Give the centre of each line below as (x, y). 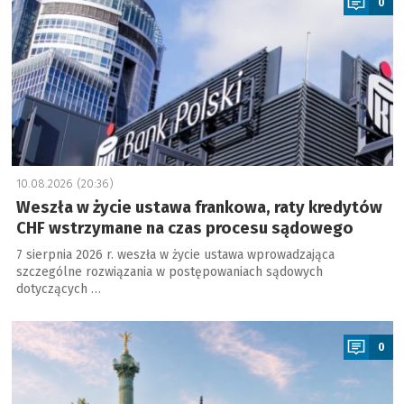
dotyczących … (58, 289)
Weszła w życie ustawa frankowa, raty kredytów (199, 207)
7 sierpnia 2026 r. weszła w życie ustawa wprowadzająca (175, 255)
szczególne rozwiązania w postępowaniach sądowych (169, 272)
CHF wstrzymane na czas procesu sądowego (184, 228)
